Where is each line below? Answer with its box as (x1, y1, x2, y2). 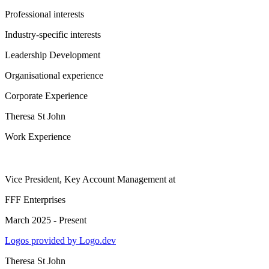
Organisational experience (5, 70, 103, 80)
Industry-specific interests (5, 29, 101, 40)
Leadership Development (5, 50, 100, 60)
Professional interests (5, 9, 84, 19)
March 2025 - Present (5, 215, 86, 225)
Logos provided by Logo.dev (5, 235, 116, 246)
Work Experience (5, 131, 71, 142)
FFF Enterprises (5, 195, 65, 205)
